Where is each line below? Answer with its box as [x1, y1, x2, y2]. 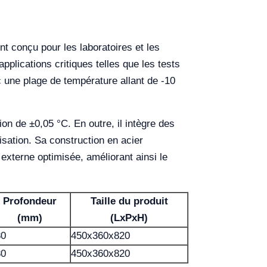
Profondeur [3, 195, 57, 207]
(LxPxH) [110, 212, 148, 223]
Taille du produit [90, 195, 168, 207]
